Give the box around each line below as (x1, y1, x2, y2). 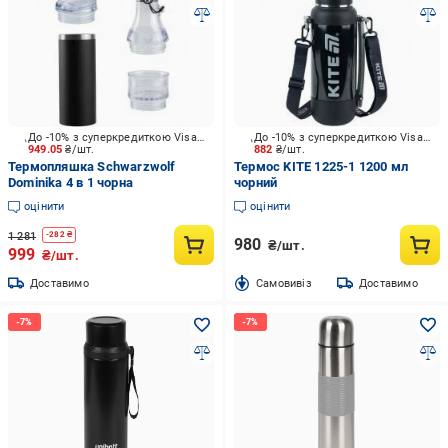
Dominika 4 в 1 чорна (8, 175, 133, 190)
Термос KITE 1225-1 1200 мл (233, 159, 409, 174)
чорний (233, 175, 278, 190)
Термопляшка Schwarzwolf (8, 159, 176, 174)
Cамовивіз (255, 276, 312, 290)
